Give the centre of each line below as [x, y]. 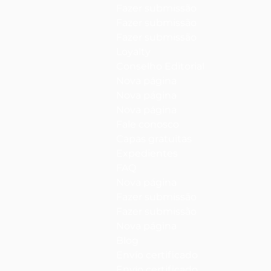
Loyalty [133, 51]
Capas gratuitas [154, 139]
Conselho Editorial [160, 66]
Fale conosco [148, 124]
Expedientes [147, 153]
